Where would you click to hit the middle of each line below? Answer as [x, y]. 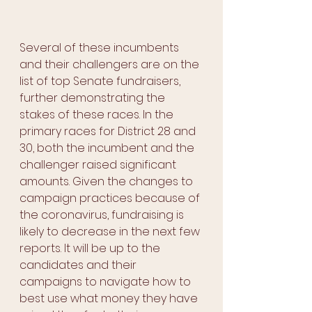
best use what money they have [110, 299]
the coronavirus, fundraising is [103, 215]
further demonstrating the [94, 98]
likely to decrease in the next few [111, 232]
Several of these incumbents [101, 48]
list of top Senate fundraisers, [101, 81]
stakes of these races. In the [98, 115]
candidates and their [79, 265]
